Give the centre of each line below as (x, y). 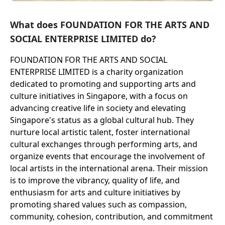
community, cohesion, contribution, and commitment (111, 217)
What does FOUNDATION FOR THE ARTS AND (110, 25)
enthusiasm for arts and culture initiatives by (95, 193)
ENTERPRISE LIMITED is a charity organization (97, 72)
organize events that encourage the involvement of (107, 156)
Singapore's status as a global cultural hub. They (102, 120)
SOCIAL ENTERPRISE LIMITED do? (83, 39)
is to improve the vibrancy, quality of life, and (95, 181)
